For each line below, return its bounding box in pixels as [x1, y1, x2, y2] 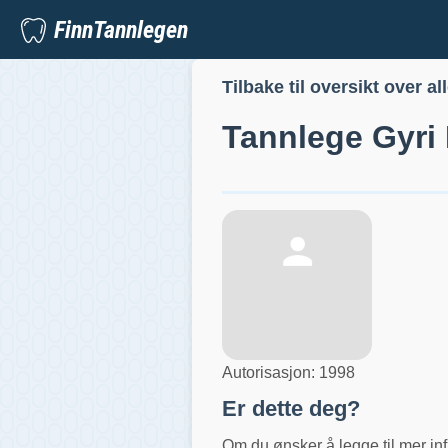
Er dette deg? [222, 395, 360, 421]
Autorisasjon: [222, 363, 319, 381]
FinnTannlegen [54, 15, 188, 44]
